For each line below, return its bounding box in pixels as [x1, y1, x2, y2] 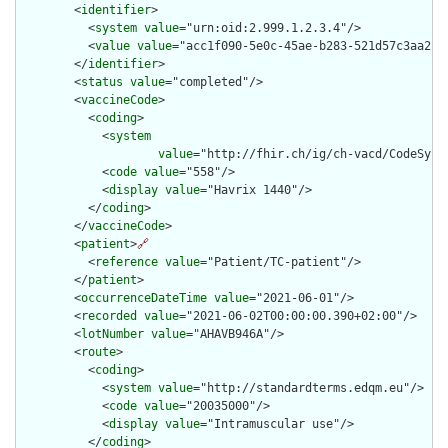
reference [95, 255, 158, 270]
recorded [81, 309, 137, 324]
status [81, 75, 123, 90]
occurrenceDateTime [81, 291, 207, 306]
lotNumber [81, 327, 144, 342]
